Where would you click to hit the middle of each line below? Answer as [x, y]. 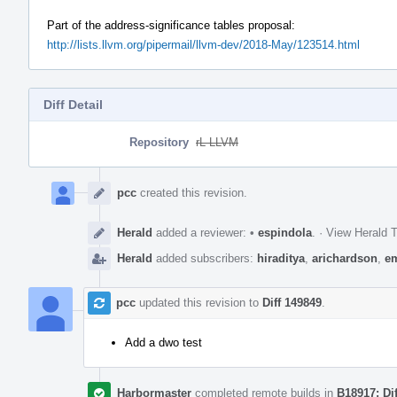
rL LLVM [217, 142]
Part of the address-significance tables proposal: [171, 25]
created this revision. [192, 192]
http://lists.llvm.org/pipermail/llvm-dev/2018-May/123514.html [203, 44]
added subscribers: [205, 258]
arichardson [345, 258]
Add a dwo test [163, 342]
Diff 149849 [292, 302]
